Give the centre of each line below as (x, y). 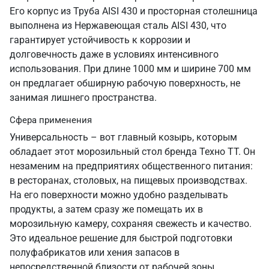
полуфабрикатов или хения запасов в (95, 252)
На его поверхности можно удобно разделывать (119, 195)
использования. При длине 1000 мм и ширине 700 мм (130, 69)
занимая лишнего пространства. (84, 98)
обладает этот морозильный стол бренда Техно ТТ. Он (132, 152)
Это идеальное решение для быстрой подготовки (121, 238)
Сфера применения (51, 120)
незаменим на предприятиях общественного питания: (131, 166)
